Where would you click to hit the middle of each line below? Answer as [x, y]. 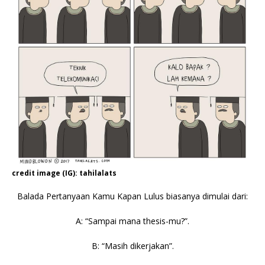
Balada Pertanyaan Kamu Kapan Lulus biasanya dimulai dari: [132, 196]
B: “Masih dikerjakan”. [132, 245]
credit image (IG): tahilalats [64, 173]
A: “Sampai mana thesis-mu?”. [132, 221]
